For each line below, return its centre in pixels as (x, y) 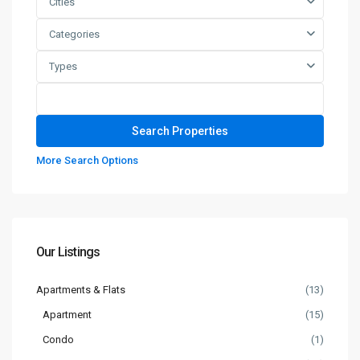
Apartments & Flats (81, 290)
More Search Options (87, 160)
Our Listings (68, 252)
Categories (74, 34)
